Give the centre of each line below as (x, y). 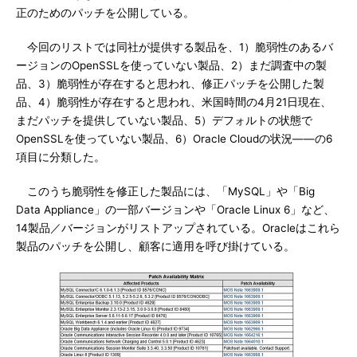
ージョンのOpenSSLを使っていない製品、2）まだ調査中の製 (171, 65)
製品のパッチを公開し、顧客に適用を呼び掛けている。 (155, 246)
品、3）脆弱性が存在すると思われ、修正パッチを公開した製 (170, 84)
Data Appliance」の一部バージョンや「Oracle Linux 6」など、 (175, 210)
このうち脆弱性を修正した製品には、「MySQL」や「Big (165, 191)
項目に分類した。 (61, 157)
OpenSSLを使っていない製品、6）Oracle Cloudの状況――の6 (174, 139)
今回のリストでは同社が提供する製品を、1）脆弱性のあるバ (175, 47)
